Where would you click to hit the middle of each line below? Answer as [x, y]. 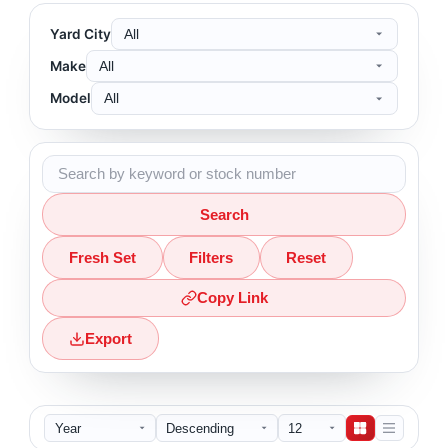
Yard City [81, 33]
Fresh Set [103, 257]
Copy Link [232, 298]
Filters [211, 257]
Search [224, 214]
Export [109, 339]
